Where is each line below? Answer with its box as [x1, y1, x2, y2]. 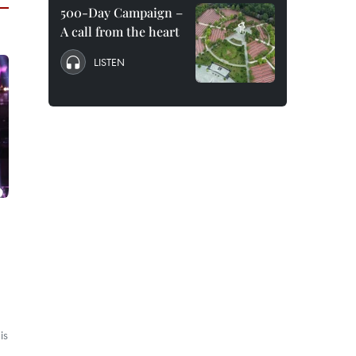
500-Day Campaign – [60, 4, 183, 21]
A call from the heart [60, 23, 180, 40]
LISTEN [94, 55, 125, 69]
